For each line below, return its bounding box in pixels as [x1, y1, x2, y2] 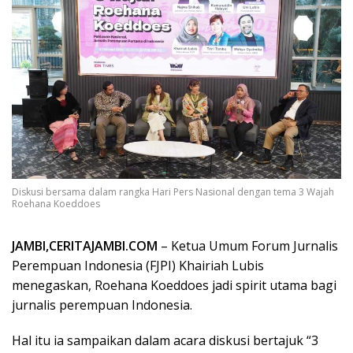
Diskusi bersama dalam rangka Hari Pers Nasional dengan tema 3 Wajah [12, 185, 334, 199]
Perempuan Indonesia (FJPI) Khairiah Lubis [12, 257, 264, 275]
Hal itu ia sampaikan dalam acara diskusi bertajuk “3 [12, 332, 318, 350]
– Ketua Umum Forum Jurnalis [158, 237, 338, 255]
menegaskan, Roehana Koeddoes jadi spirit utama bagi [12, 277, 336, 295]
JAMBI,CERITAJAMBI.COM [12, 237, 158, 255]
